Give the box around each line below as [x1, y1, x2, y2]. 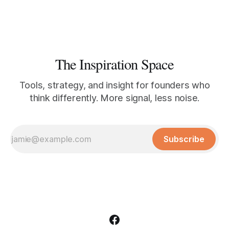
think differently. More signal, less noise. [29, 93, 200, 104]
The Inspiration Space [55, 54, 174, 74]
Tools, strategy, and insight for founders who [19, 80, 210, 91]
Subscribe [164, 134, 204, 145]
